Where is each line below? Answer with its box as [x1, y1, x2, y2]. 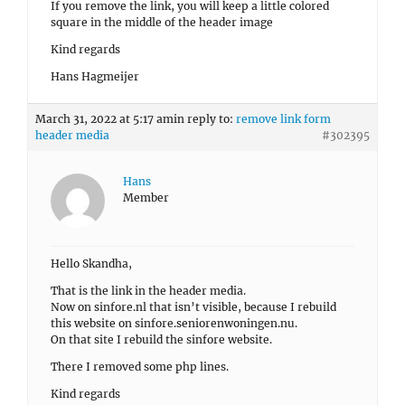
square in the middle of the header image [51, 15, 273, 29]
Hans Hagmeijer [51, 70, 139, 83]
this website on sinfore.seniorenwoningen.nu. [51, 316, 297, 330]
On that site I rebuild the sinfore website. [51, 333, 272, 346]
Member [123, 191, 169, 204]
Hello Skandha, [51, 257, 132, 270]
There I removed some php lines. [51, 360, 229, 373]
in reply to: [174, 112, 236, 126]
